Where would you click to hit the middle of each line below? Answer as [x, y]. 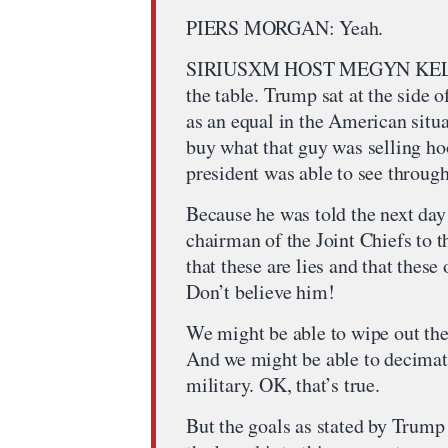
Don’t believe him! [260, 291]
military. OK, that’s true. [283, 384]
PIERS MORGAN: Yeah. [285, 27]
